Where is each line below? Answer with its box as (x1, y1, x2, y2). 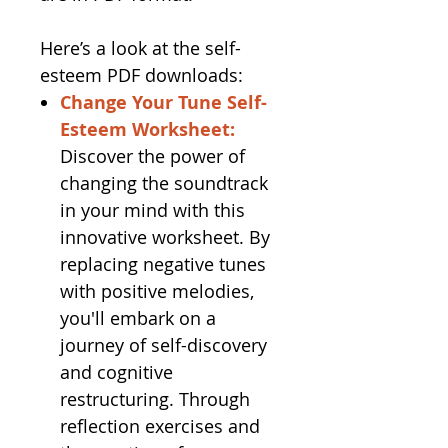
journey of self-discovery (60, 333, 267, 357)
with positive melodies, (60, 279, 254, 303)
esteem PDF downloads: (40, 63, 248, 87)
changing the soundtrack (60, 171, 268, 195)
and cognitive (60, 360, 173, 384)
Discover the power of (60, 144, 245, 168)
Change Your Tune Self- (60, 90, 267, 115)
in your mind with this (60, 198, 245, 222)
